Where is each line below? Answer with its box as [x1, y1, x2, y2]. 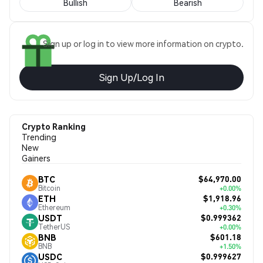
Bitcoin [38, 183, 60, 193]
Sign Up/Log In [99, 71, 164, 83]
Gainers [22, 153, 50, 163]
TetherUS [38, 222, 70, 231]
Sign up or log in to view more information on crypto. [43, 38, 244, 49]
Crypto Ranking [22, 121, 86, 131]
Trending [22, 131, 56, 142]
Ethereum [38, 203, 70, 212]
